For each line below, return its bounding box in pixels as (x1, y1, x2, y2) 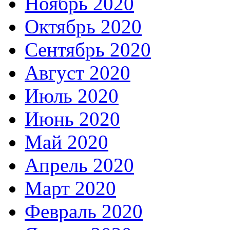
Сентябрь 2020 (25, 38, 151, 61)
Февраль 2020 (25, 200, 143, 222)
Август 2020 (25, 61, 130, 84)
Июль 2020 (25, 84, 119, 107)
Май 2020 (25, 130, 108, 153)
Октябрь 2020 (25, 15, 142, 37)
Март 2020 (25, 177, 116, 199)
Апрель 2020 (25, 154, 134, 176)
